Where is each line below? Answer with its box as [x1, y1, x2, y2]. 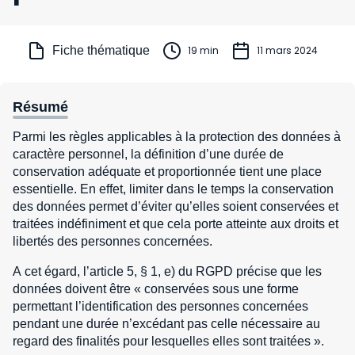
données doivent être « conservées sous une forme [13, 282, 299, 296]
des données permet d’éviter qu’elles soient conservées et [13, 200, 338, 213]
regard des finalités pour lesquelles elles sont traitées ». [13, 334, 324, 348]
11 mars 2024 [257, 44, 318, 57]
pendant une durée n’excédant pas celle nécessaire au [13, 317, 320, 330]
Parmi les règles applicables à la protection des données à [13, 130, 341, 143]
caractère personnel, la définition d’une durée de [13, 147, 284, 161]
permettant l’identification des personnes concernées [13, 300, 308, 313]
